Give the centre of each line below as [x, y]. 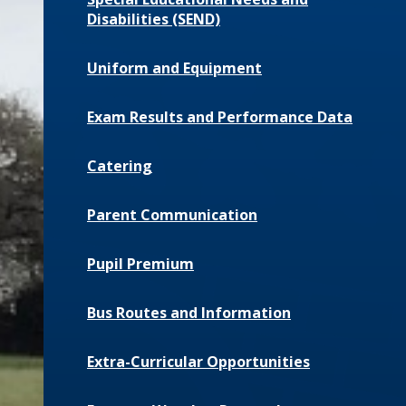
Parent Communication [172, 215]
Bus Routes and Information [189, 313]
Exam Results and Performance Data [220, 117]
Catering [120, 166]
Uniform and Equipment [174, 68]
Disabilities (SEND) [154, 19]
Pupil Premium [140, 264]
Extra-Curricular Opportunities [198, 362]
